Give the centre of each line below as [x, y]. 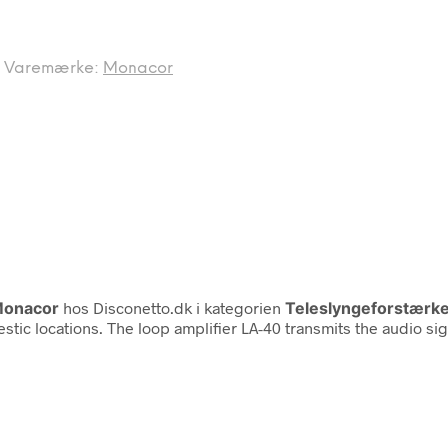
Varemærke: [53, 68]
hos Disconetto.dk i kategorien [172, 307]
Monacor [138, 68]
